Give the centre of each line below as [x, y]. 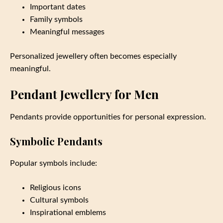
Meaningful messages [67, 32]
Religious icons [56, 187]
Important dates [58, 7]
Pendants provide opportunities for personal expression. [108, 117]
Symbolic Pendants [56, 141]
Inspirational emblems [68, 212]
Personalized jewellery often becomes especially [93, 56]
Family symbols [56, 19]
